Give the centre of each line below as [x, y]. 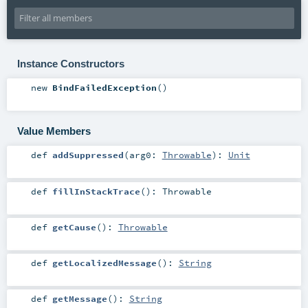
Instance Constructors [70, 63]
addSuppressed [88, 155]
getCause [74, 227]
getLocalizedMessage [104, 262]
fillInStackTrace [96, 191]
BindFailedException [104, 88]
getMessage [79, 298]
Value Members [54, 131]
